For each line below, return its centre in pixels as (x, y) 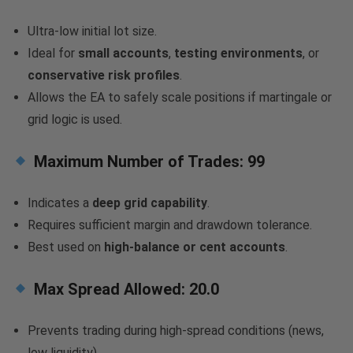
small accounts (123, 54)
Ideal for (53, 54)
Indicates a (60, 203)
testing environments (238, 54)
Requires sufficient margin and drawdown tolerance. (170, 225)
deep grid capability (150, 203)
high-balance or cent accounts (195, 247)
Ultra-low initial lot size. (92, 32)
